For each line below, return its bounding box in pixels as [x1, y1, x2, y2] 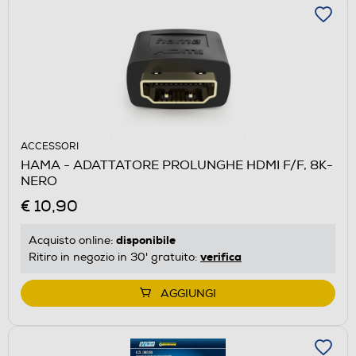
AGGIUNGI [161, 286, 216, 300]
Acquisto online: [29, 233, 116, 247]
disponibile [116, 232, 176, 247]
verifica [200, 249, 242, 264]
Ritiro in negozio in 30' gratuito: [29, 250, 200, 264]
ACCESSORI [21, 140, 79, 153]
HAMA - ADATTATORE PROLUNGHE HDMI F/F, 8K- [21, 157, 333, 173]
